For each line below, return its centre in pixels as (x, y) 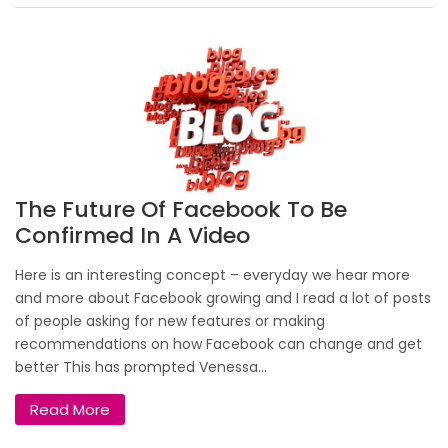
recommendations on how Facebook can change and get (218, 343)
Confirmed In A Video (132, 235)
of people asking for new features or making (170, 320)
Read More (70, 409)
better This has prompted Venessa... (141, 366)
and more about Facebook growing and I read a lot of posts (223, 297)
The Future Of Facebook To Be (181, 209)
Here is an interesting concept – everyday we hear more (212, 274)
